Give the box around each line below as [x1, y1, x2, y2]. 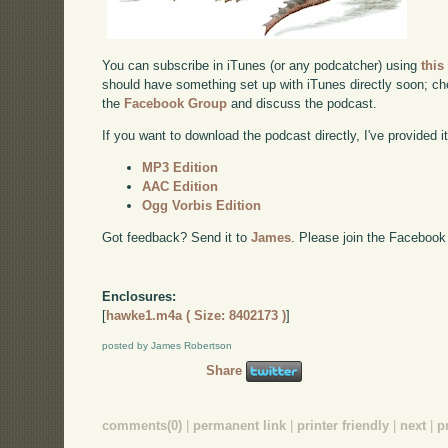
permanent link [193, 417, 287, 433]
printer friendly [297, 417, 390, 433]
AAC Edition [142, 178, 219, 194]
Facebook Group [124, 96, 228, 112]
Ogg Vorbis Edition [142, 197, 262, 213]
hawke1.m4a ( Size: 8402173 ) [106, 308, 287, 324]
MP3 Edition [142, 159, 219, 175]
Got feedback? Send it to [102, 229, 252, 245]
